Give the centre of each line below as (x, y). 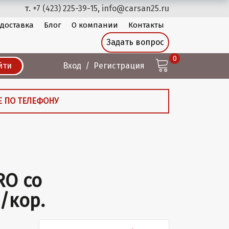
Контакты (146, 25)
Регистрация (119, 66)
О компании (95, 25)
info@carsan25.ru (135, 8)
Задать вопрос (135, 42)
